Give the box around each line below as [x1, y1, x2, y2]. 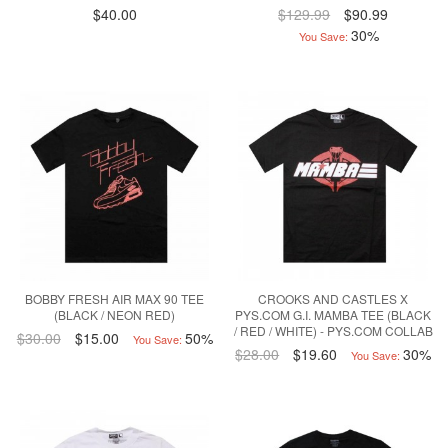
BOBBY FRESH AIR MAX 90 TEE [25, 289, 205, 307]
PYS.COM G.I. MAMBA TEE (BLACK [235, 305, 432, 323]
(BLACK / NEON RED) [54, 305, 176, 323]
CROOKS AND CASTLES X [258, 289, 409, 307]
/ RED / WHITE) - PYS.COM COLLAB [233, 321, 433, 339]
